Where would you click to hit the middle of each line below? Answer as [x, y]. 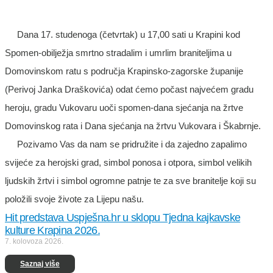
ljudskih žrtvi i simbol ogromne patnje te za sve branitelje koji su [130, 180]
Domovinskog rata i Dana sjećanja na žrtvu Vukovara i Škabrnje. [133, 126]
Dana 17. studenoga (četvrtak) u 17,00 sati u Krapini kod [122, 34]
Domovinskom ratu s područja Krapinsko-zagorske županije [124, 71]
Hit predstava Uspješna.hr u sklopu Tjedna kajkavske [123, 217]
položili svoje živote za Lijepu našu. [74, 199]
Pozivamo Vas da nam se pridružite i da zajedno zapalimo [126, 144]
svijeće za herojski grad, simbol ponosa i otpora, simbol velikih [128, 162]
